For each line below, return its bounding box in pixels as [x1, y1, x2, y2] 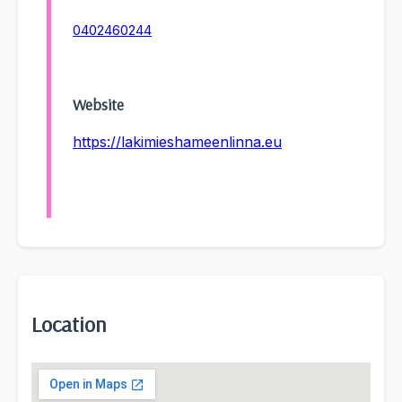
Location [31, 310, 106, 338]
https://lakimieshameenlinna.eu [73, 133, 282, 152]
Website [73, 94, 124, 115]
